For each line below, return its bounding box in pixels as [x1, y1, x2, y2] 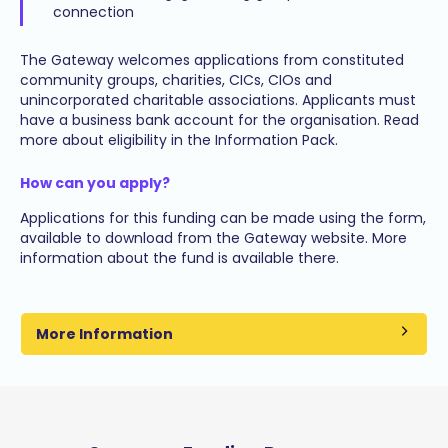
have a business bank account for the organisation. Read [20, 110, 419, 130]
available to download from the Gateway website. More [20, 228, 407, 248]
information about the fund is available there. [20, 248, 339, 268]
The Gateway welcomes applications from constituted [20, 50, 404, 70]
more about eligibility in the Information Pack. [20, 130, 346, 150]
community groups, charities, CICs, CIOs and [20, 70, 332, 90]
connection [53, 2, 142, 22]
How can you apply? [20, 173, 170, 193]
